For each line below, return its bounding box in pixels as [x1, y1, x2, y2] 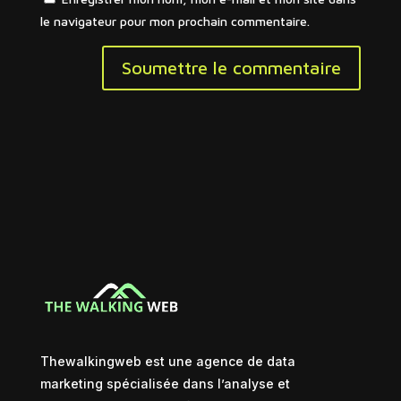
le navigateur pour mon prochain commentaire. [39, 13, 310, 29]
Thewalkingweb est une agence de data [39, 353, 295, 369]
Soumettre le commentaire [122, 56, 342, 78]
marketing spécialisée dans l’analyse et [39, 375, 290, 391]
